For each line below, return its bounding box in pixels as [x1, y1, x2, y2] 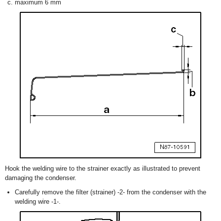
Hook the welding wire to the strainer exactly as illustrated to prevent [5, 165, 200, 173]
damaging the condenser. [5, 174, 76, 182]
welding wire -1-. [15, 198, 61, 206]
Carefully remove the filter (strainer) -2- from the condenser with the [15, 188, 206, 196]
